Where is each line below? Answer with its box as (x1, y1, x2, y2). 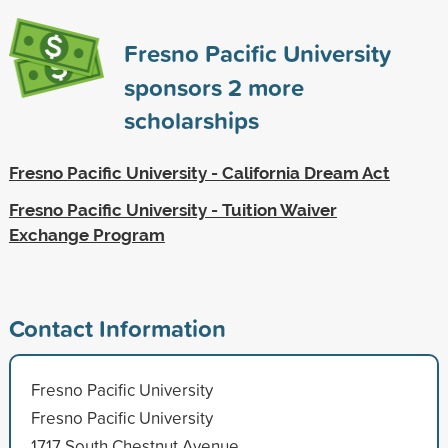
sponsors (123, 69, 228, 104)
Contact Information (8, 310, 226, 345)
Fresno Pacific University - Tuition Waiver (8, 199, 337, 220)
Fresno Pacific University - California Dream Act (8, 162, 390, 183)
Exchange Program (8, 224, 165, 245)
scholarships (123, 102, 259, 137)
